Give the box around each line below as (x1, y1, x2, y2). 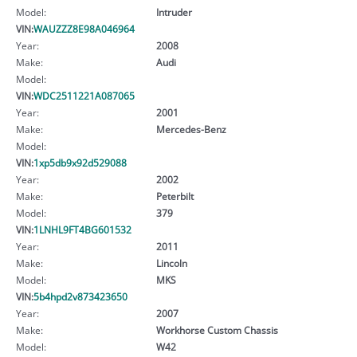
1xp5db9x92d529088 (33, 155, 127, 169)
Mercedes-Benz (155, 122, 226, 135)
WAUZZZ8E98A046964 (33, 22, 135, 35)
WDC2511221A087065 (33, 88, 135, 102)
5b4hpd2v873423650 (33, 289, 127, 303)
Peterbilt (155, 189, 194, 202)
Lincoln (155, 256, 187, 269)
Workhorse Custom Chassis (155, 323, 278, 336)
